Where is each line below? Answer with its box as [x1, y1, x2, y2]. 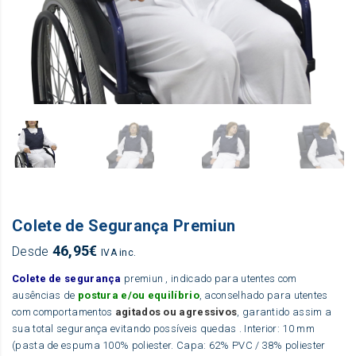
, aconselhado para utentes [199, 288, 328, 301]
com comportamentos [12, 305, 115, 318]
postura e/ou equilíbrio [77, 288, 199, 301]
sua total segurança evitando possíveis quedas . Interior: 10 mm [12, 322, 315, 335]
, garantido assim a [237, 305, 332, 318]
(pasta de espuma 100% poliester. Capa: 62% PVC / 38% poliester [12, 339, 326, 351]
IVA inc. [100, 246, 137, 258]
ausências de [12, 288, 78, 301]
